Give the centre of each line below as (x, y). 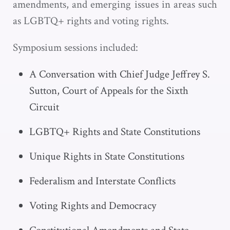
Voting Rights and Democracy (93, 206)
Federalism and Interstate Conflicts (102, 181)
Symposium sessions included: (75, 47)
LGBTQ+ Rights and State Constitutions (115, 132)
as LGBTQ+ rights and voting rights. (91, 21)
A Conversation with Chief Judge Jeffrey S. (120, 74)
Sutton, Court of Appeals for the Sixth (109, 91)
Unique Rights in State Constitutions (107, 156)
